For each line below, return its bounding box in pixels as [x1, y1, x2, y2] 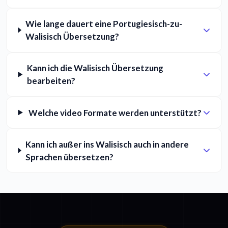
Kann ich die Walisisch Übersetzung [26, 63, 163, 74]
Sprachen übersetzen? [25, 151, 113, 162]
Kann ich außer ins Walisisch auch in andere [25, 138, 189, 150]
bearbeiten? [26, 75, 75, 87]
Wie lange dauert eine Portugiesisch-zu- [25, 18, 182, 30]
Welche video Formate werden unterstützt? [28, 107, 202, 118]
